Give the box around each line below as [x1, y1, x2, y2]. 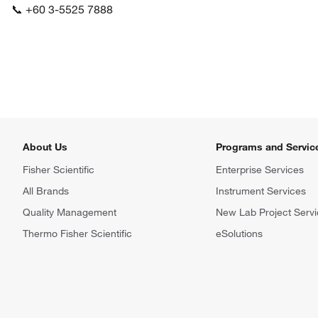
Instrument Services [215, 185, 306, 197]
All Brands [23, 185, 69, 197]
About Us [23, 141, 67, 153]
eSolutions [215, 227, 263, 240]
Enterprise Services [215, 163, 304, 176]
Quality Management [23, 206, 116, 219]
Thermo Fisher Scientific [23, 227, 132, 240]
